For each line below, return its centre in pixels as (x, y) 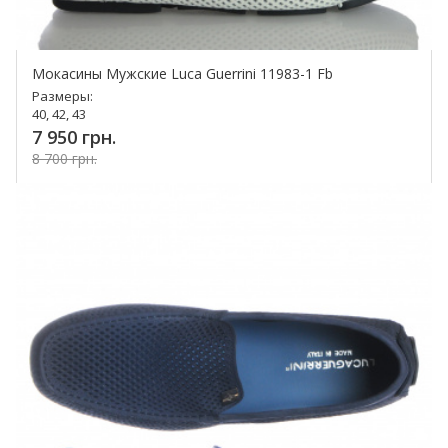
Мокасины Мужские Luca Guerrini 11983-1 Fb (182, 74)
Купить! (171, 196)
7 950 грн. (74, 137)
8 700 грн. (64, 159)
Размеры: (62, 96)
